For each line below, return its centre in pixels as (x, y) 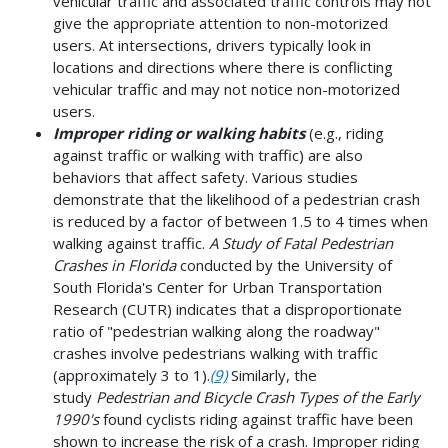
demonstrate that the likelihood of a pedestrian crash (236, 198)
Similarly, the (271, 374)
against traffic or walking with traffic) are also (207, 154)
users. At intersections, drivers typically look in (211, 44)
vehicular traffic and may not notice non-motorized (226, 88)
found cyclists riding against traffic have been (257, 418)
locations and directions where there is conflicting (222, 66)
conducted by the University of (283, 264)
